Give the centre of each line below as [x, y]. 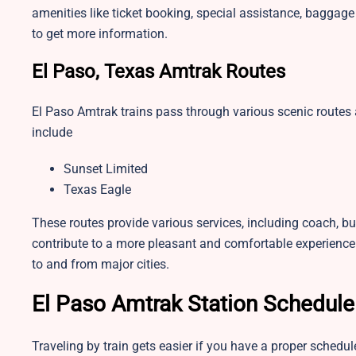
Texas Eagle [97, 189]
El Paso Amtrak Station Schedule [193, 304]
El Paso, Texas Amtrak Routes [159, 71]
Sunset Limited [106, 168]
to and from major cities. [102, 264]
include [55, 132]
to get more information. [101, 33]
